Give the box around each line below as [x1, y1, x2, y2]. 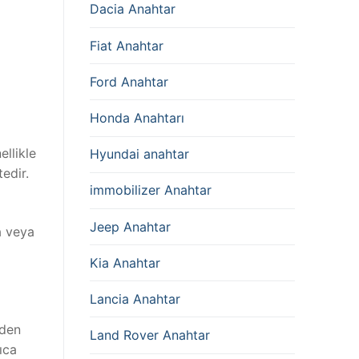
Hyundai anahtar [90, 146, 189, 163]
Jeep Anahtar [90, 218, 171, 235]
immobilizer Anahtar [90, 182, 212, 199]
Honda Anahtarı [90, 109, 184, 126]
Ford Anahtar [90, 73, 168, 90]
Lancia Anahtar [90, 290, 180, 307]
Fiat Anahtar [90, 37, 163, 54]
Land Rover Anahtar [90, 327, 210, 344]
